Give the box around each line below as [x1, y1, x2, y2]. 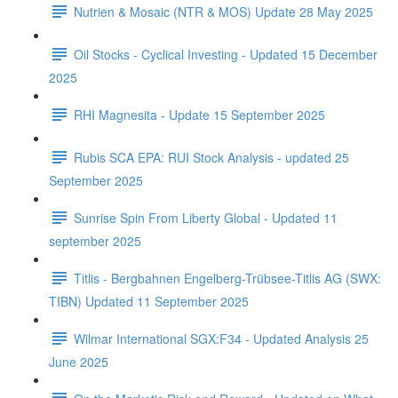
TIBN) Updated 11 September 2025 [49, 292, 249, 310]
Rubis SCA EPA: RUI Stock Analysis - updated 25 [74, 147, 349, 166]
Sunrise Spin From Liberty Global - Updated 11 [74, 208, 338, 227]
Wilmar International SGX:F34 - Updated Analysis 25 [74, 329, 369, 347]
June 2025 [49, 353, 108, 370]
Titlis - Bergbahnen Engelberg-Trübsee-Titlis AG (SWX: [74, 268, 381, 287]
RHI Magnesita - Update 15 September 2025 [74, 105, 325, 123]
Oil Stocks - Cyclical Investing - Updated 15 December [74, 44, 378, 63]
